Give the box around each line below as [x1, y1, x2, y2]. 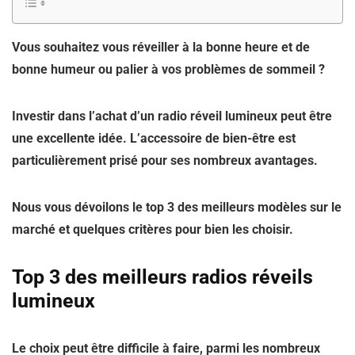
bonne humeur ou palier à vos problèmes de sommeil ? [12, 62, 325, 77]
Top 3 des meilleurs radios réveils [12, 265, 313, 288]
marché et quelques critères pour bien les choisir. [12, 222, 293, 237]
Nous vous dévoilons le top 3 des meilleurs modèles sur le [12, 200, 342, 215]
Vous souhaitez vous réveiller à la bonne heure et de [12, 40, 310, 55]
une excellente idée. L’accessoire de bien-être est [12, 131, 296, 146]
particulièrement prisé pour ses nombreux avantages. [12, 153, 318, 168]
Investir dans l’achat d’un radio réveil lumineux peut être [12, 109, 332, 124]
